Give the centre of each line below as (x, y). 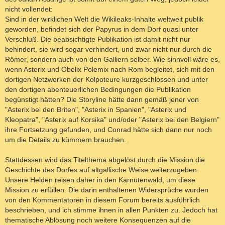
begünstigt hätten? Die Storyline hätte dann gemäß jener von (102, 99)
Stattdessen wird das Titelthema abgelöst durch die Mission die (105, 159)
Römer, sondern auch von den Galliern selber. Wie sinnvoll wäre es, (113, 59)
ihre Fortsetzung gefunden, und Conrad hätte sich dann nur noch (108, 129)
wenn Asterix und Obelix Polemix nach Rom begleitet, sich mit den (110, 69)
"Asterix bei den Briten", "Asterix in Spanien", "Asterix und (96, 109)
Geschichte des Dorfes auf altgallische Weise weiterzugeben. (102, 170)
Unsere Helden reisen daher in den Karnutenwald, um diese (100, 180)
